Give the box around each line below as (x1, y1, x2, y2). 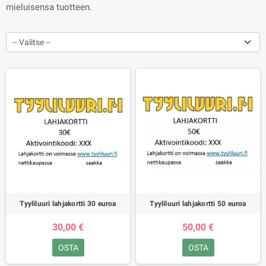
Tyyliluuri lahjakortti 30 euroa (20, 199, 116, 208)
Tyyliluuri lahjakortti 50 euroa (150, 199, 246, 208)
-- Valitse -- (12, 37, 50, 47)
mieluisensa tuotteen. (6, 2, 92, 12)
